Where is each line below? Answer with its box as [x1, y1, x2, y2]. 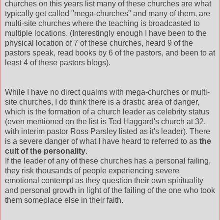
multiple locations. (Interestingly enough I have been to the [5, 29, 207, 38]
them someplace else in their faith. [5, 196, 123, 205]
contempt [41, 176, 73, 185]
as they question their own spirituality [73, 176, 203, 185]
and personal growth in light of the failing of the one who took [5, 186, 215, 195]
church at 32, [159, 117, 206, 126]
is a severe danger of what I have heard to [5, 137, 152, 146]
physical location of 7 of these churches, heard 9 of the [5, 39, 193, 48]
